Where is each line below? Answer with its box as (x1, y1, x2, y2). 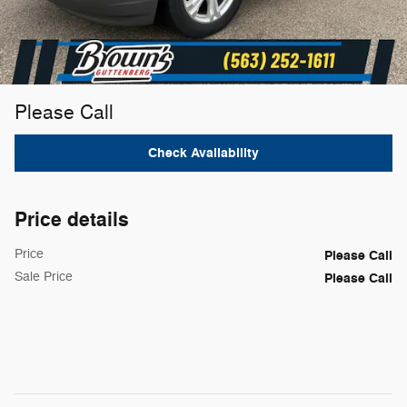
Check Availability (148, 144, 259, 162)
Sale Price (15, 269, 73, 285)
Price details (15, 207, 129, 233)
